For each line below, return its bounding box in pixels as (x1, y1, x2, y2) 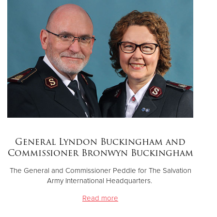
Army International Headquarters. (46, 176, 154, 186)
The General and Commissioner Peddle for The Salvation (9, 166, 191, 175)
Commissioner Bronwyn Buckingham (7, 146, 193, 160)
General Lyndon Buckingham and (15, 135, 186, 149)
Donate (96, 20, 121, 30)
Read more (82, 194, 118, 203)
